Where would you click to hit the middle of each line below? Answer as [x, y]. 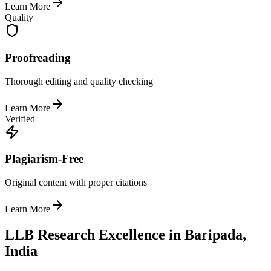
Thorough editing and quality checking [79, 81]
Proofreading [38, 57]
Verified [20, 119]
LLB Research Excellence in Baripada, [126, 234]
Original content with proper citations [76, 182]
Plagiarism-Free [44, 159]
